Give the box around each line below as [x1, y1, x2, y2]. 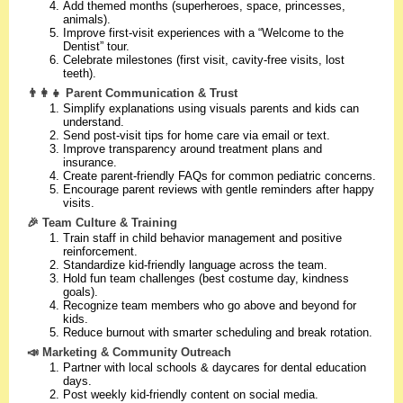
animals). [63, 13, 111, 26]
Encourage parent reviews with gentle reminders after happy [63, 183, 374, 196]
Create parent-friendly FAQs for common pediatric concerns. [63, 169, 376, 183]
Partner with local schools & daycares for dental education [63, 361, 366, 374]
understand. [63, 115, 124, 129]
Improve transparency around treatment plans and [63, 142, 322, 156]
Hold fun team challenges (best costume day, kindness [63, 272, 349, 285]
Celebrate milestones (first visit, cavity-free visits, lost [63, 53, 345, 67]
